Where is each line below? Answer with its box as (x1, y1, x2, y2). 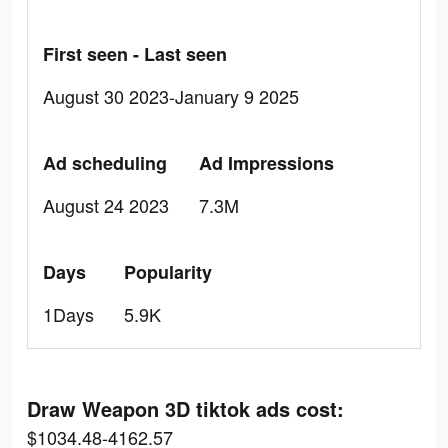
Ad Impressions (199, 150, 334, 176)
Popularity (124, 259, 212, 285)
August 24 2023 (43, 192, 169, 218)
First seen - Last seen (43, 41, 227, 67)
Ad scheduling (43, 150, 167, 176)
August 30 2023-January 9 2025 (43, 83, 299, 109)
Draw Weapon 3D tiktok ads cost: (27, 394, 344, 423)
